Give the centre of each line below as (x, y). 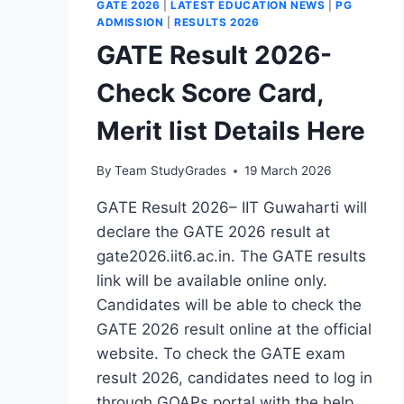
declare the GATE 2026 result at (213, 232)
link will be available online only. (212, 281)
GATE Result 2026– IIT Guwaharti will (232, 208)
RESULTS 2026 (217, 22)
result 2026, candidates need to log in (234, 378)
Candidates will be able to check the (229, 305)
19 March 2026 (288, 171)
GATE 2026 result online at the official (234, 330)
